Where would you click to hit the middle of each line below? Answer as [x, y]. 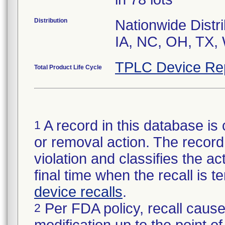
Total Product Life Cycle [68, 67]
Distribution [51, 21]
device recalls [78, 192]
